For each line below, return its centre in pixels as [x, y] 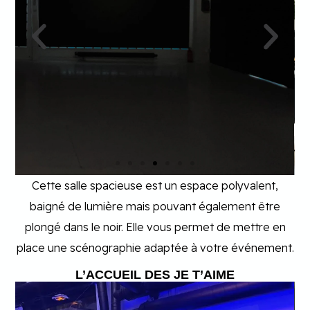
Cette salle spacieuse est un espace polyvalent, [155, 186]
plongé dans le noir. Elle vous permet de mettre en [155, 227]
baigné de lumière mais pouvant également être [155, 207]
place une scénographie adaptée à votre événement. [155, 248]
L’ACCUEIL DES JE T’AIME [155, 274]
